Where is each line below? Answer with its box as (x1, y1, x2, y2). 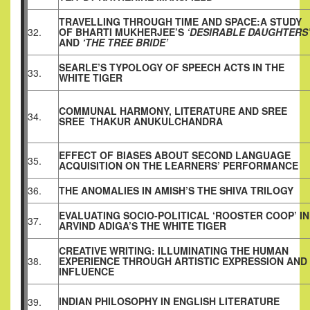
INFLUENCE (59, 264, 114, 279)
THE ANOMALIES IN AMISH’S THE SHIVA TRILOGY (59, 183, 293, 198)
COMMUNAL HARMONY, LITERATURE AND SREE (59, 104, 287, 118)
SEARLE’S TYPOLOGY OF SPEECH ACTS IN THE (59, 60, 284, 75)
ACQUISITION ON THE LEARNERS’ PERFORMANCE (59, 158, 298, 173)
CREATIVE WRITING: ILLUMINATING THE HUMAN (59, 244, 289, 258)
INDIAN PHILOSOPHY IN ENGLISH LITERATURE (59, 294, 280, 309)
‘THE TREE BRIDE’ (80, 35, 168, 50)
